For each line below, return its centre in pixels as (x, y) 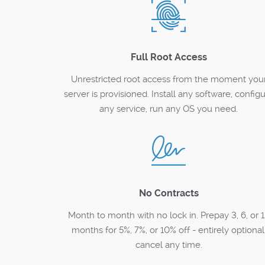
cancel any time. (169, 245)
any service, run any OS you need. (169, 109)
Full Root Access (169, 57)
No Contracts (169, 193)
